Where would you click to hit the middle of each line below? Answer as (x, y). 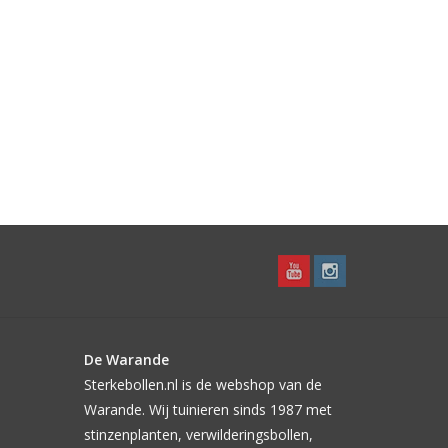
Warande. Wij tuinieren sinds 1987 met (207, 409)
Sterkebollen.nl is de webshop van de (202, 384)
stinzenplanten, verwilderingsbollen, (198, 434)
